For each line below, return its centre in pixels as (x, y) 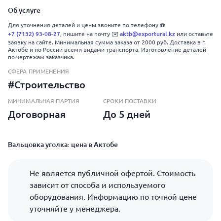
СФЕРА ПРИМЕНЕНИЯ (38, 71)
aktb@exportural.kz (147, 34)
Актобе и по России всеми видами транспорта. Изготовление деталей (107, 50)
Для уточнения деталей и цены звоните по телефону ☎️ (87, 25)
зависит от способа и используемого (97, 185)
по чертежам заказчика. (41, 57)
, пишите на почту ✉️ (90, 34)
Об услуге (24, 10)
